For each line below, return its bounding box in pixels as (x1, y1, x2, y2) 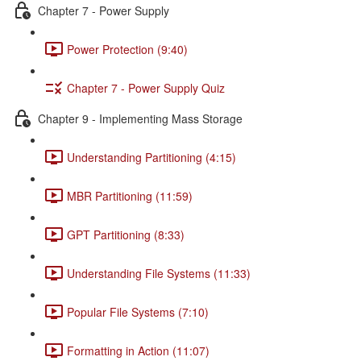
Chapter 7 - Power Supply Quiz (67, 79, 225, 96)
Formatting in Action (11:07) (67, 342, 210, 359)
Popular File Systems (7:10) (67, 303, 209, 320)
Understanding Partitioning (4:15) (67, 148, 236, 165)
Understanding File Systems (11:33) (67, 264, 251, 281)
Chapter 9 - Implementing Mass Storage (38, 110, 243, 127)
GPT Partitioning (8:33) (67, 226, 185, 243)
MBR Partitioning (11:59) (67, 187, 193, 204)
